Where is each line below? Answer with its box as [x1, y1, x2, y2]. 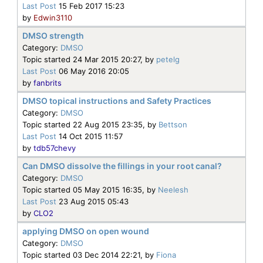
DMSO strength [22, 30, 84, 41]
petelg [156, 54, 180, 64]
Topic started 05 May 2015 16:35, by [22, 184, 158, 194]
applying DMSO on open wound [22, 225, 149, 236]
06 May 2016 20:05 [56, 66, 129, 76]
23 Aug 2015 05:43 [56, 196, 129, 206]
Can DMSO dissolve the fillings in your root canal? [22, 160, 222, 171]
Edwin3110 [33, 12, 72, 22]
